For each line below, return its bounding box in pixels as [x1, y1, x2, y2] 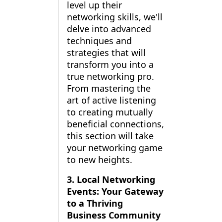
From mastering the [66, 82, 151, 95]
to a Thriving [66, 197, 123, 210]
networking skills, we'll [66, 11, 163, 23]
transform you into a [66, 58, 154, 71]
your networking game [66, 142, 163, 154]
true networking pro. [66, 70, 154, 83]
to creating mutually [66, 106, 153, 118]
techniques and [66, 35, 132, 47]
